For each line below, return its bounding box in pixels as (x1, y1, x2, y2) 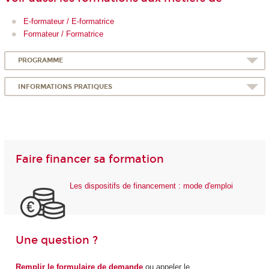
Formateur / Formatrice (23, 29, 103, 39)
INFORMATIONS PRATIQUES (18, 82, 113, 91)
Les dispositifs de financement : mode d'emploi (69, 181, 233, 190)
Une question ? (15, 234, 98, 247)
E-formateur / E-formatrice (23, 17, 114, 26)
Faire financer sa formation (15, 153, 164, 166)
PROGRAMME (18, 56, 64, 65)
